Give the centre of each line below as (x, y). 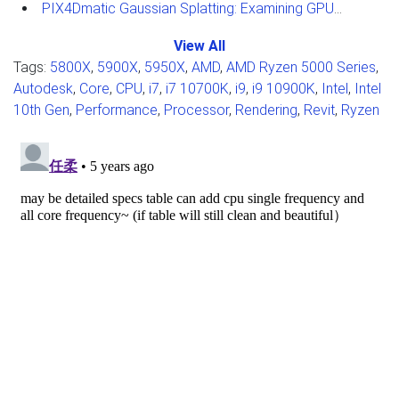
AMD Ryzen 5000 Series (301, 67)
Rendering (266, 110)
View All (199, 45)
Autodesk (43, 88)
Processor (196, 110)
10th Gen (41, 110)
